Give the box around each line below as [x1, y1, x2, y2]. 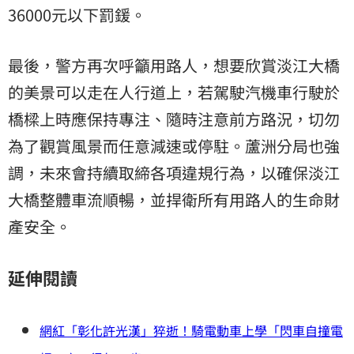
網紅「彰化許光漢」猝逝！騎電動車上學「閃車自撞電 [40, 321, 343, 341]
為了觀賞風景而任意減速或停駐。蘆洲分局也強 [8, 134, 340, 158]
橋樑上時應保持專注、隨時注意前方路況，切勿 [8, 107, 340, 131]
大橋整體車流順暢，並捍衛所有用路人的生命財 [8, 188, 340, 212]
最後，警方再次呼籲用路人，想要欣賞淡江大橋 [8, 54, 340, 77]
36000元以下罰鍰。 [8, 3, 146, 27]
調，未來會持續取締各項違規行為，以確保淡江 [8, 161, 340, 185]
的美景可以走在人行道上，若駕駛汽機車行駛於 [8, 81, 340, 104]
